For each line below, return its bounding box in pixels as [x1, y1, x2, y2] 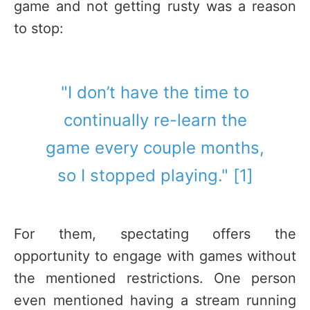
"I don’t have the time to [61, 82, 249, 103]
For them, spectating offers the [14, 226, 296, 243]
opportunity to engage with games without [14, 248, 296, 265]
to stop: [14, 19, 64, 37]
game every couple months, [46, 138, 264, 158]
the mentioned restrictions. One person [14, 270, 296, 287]
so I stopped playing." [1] [57, 165, 253, 186]
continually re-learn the [63, 110, 247, 131]
